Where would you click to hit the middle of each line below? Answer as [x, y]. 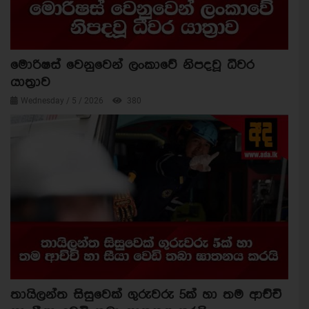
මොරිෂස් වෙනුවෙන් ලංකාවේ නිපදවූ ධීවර [132, 66]
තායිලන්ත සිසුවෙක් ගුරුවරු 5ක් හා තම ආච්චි [146, 295]
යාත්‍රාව [30, 83]
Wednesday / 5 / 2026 [63, 101]
